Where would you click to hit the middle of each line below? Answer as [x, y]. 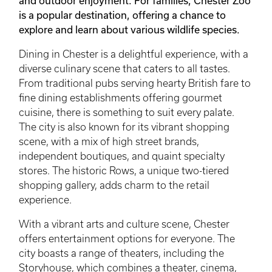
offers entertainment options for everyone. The [127, 238]
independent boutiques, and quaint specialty [122, 156]
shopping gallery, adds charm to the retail [114, 185]
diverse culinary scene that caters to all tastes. [124, 68]
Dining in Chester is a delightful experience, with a [134, 54]
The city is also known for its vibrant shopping [124, 127]
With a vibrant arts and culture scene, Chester [124, 224]
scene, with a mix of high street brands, [109, 141]
